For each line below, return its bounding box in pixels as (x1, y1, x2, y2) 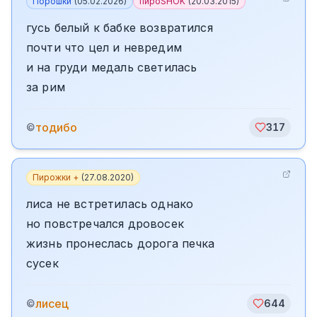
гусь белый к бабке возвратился (26, 21, 213, 35)
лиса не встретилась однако (26, 197, 194, 211)
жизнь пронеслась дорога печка (26, 236, 215, 250)
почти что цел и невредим (26, 40, 182, 54)
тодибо (35, 120, 77, 134)
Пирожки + (33, 172, 79, 183)
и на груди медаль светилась (26, 60, 197, 74)
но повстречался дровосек (26, 217, 184, 231)
